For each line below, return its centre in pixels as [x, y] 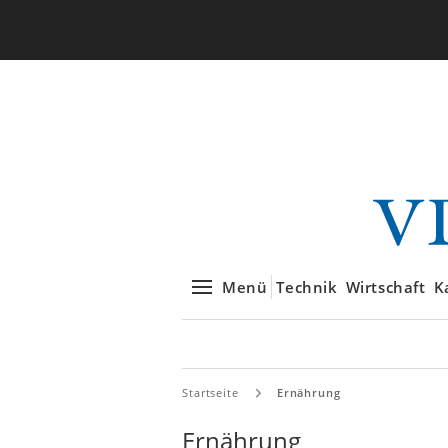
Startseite [210, 392]
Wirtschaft [385, 287]
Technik [307, 287]
